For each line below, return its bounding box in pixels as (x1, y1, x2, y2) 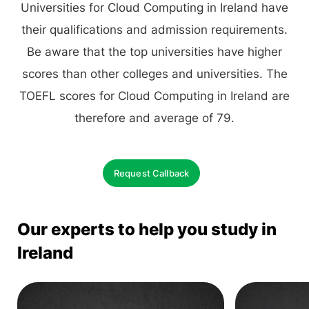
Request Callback (113, 168, 190, 179)
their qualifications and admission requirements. (21, 23, 288, 37)
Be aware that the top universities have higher (27, 45, 282, 59)
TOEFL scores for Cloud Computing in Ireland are (19, 89, 290, 103)
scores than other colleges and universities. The (21, 67, 288, 81)
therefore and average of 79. (74, 111, 235, 125)
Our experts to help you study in (17, 219, 277, 239)
